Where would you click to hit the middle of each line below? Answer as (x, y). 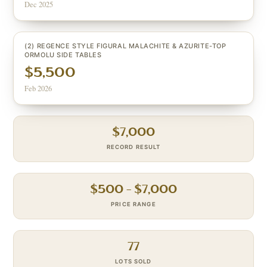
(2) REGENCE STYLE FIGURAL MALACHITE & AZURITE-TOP (125, 46)
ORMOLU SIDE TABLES (63, 55)
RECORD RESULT (133, 147)
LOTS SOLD (133, 261)
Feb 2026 (38, 89)
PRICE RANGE (133, 204)
